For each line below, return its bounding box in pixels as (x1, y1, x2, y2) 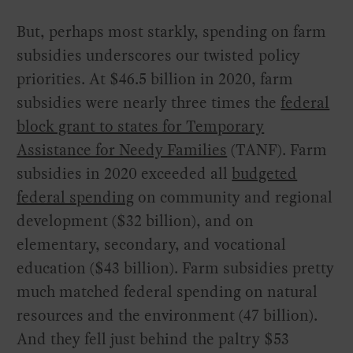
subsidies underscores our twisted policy (17, 43, 301, 66)
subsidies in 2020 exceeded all (17, 162, 232, 184)
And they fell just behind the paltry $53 (17, 327, 290, 350)
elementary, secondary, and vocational (17, 232, 287, 255)
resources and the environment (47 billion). (17, 303, 318, 326)
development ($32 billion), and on (17, 209, 255, 232)
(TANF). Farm (227, 138, 328, 161)
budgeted (232, 162, 298, 184)
